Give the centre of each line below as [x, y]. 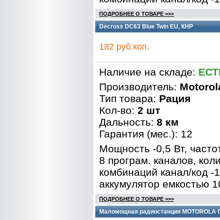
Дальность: [128, 122]
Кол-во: [118, 110]
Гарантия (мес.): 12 [146, 134]
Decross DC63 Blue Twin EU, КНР [146, 27]
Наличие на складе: [149, 72]
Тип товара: [129, 98]
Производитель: [139, 87]
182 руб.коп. [124, 47]
